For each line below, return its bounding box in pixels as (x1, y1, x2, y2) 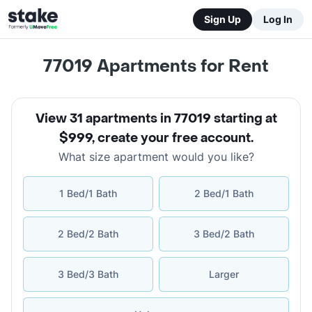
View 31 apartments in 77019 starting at (35, 111, 277, 127)
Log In (263, 13, 292, 25)
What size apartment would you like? (58, 150, 254, 164)
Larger (209, 268, 239, 280)
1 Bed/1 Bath (59, 187, 117, 199)
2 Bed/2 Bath (58, 228, 118, 240)
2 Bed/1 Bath (194, 187, 253, 199)
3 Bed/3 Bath (58, 268, 118, 280)
